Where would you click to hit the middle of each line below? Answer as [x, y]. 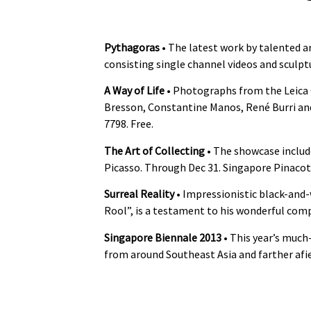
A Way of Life [134, 91]
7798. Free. [129, 124]
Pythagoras [132, 47]
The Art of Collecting [154, 150]
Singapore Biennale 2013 [163, 237]
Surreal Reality [140, 194]
